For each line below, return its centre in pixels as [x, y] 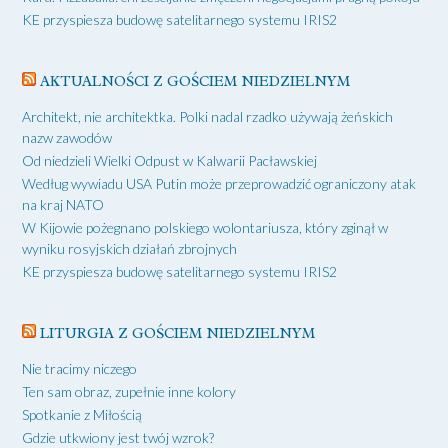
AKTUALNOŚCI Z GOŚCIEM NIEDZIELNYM [195, 82]
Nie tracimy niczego [79, 369]
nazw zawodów [67, 138]
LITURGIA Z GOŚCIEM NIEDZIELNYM [177, 334]
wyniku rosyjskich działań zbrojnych [129, 249]
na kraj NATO [63, 205]
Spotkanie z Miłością [82, 415]
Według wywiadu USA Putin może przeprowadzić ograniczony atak [219, 184]
